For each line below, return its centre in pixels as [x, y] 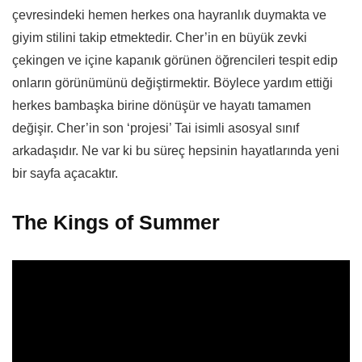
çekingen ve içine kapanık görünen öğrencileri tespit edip [175, 60]
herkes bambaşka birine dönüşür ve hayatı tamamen [162, 105]
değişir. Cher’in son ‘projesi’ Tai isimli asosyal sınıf [156, 128]
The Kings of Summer [116, 222]
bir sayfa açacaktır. [65, 173]
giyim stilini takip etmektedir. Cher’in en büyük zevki [160, 37]
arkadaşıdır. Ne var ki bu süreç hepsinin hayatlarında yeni [176, 150]
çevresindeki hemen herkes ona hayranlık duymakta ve [169, 15]
